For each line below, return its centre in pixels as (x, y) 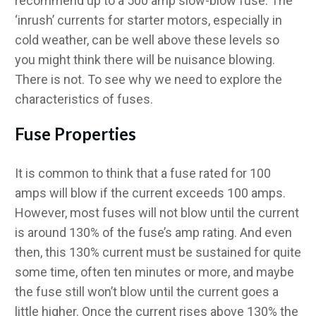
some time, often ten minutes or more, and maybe (154, 272)
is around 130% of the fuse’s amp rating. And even (153, 232)
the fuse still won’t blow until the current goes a (147, 291)
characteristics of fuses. (84, 99)
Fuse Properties (75, 133)
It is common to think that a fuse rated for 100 (143, 173)
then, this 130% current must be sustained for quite (158, 252)
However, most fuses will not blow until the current (157, 212)
